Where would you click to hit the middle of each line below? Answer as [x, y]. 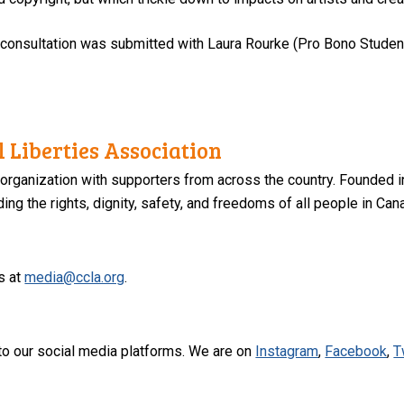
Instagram [287, 351]
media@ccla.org [75, 277]
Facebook [356, 351]
